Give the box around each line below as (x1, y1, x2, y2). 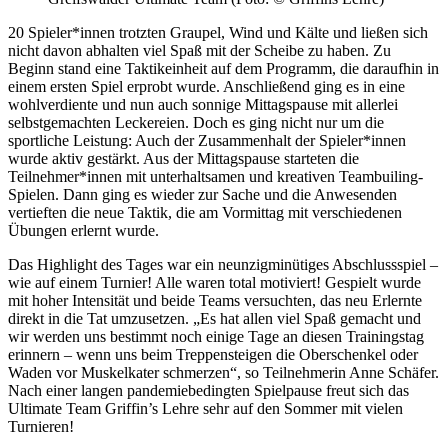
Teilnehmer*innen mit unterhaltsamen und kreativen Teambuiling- (8, 167, 423, 185)
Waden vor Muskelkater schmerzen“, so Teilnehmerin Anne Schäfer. (8, 363, 439, 381)
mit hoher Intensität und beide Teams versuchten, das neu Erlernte (8, 291, 422, 309)
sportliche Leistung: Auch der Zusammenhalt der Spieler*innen (8, 131, 406, 149)
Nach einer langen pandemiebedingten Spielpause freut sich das (8, 381, 409, 399)
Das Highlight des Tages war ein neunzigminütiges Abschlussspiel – (8, 255, 438, 273)
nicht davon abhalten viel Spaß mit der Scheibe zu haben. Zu (8, 41, 391, 59)
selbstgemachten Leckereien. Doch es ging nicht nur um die (8, 113, 384, 131)
